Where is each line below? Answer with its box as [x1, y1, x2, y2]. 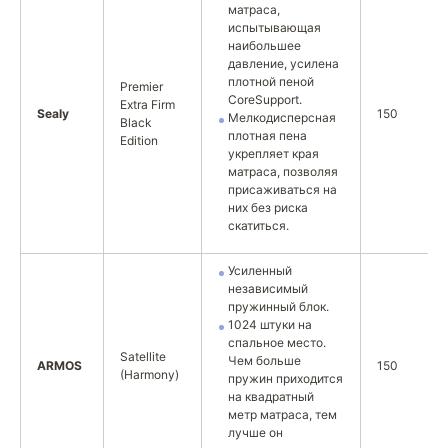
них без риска [228, 200, 308, 215]
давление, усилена [228, 56, 339, 71]
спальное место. [228, 335, 326, 350]
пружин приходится [228, 371, 343, 386]
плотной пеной [228, 74, 314, 89]
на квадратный [228, 389, 314, 404]
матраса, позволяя [228, 164, 338, 179]
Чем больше [228, 353, 301, 368]
